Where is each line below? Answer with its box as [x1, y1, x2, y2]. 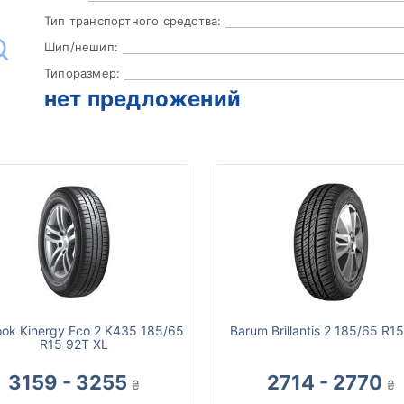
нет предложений [44, 86, 241, 113]
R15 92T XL [39, 336, 108, 353]
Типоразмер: [44, 66, 121, 81]
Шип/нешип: [44, 40, 118, 55]
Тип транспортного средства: [44, 14, 222, 29]
